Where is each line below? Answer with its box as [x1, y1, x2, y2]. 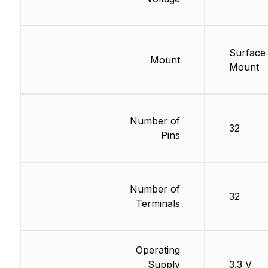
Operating [135, 244, 180, 257]
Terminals [135, 197, 180, 210]
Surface [229, 47, 266, 59]
